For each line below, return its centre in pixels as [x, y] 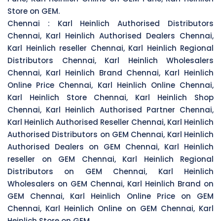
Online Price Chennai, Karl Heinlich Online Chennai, [110, 85]
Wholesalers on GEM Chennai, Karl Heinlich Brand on [110, 184]
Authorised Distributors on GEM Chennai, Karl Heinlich [110, 134]
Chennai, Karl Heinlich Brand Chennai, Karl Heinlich [110, 73]
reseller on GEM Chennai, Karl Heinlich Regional [110, 159]
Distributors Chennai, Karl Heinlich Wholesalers [110, 60]
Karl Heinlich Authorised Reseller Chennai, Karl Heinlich [110, 122]
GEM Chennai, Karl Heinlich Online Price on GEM [110, 196]
